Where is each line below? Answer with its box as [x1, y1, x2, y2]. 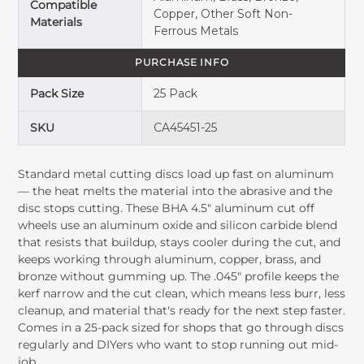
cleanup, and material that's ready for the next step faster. [18, 302, 346, 318]
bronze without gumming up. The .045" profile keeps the [18, 268, 340, 284]
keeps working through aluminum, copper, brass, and [18, 251, 322, 266]
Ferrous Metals [154, 23, 239, 38]
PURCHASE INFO [134, 55, 229, 68]
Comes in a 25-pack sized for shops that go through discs [18, 319, 344, 335]
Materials [30, 14, 83, 29]
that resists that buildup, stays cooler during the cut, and [18, 234, 341, 249]
